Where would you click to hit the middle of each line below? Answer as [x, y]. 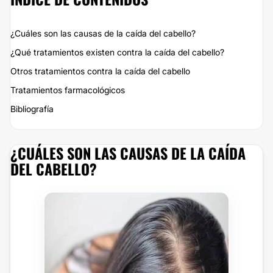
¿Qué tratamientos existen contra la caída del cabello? [117, 52]
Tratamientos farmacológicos [68, 90]
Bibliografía [32, 109]
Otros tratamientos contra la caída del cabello [100, 71]
